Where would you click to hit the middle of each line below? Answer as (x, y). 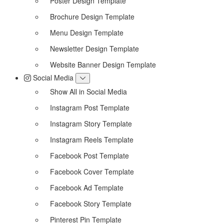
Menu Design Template (87, 32)
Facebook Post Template (89, 155)
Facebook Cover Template (92, 171)
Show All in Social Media (88, 91)
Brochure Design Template (92, 16)
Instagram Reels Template (92, 139)
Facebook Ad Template (87, 187)
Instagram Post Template (90, 107)
